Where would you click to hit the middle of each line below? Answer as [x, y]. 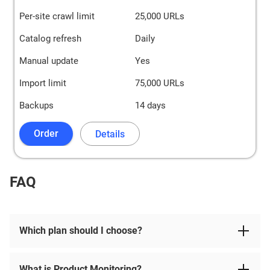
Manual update [49, 61]
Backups [36, 105]
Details [110, 134]
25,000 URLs [160, 16]
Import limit [43, 83]
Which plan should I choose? [81, 231]
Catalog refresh [50, 39]
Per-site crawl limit [57, 16]
